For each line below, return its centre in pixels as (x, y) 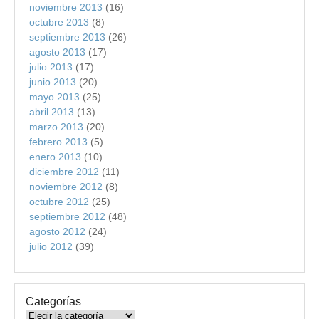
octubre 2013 (59, 22)
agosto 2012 (57, 231)
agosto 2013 (57, 52)
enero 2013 (55, 156)
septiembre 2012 (67, 216)
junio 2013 (53, 82)
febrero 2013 (58, 141)
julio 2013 (51, 67)
